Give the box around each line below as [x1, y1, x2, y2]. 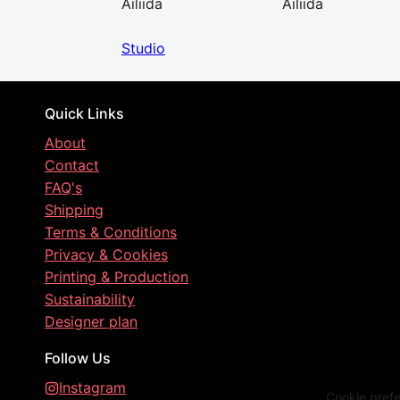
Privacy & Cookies [45, 246, 168, 263]
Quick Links [45, 104, 124, 122]
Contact [45, 156, 99, 174]
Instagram [59, 379, 126, 396]
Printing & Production [45, 268, 188, 286]
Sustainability [45, 290, 135, 308]
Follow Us [45, 349, 111, 367]
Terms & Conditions [45, 223, 177, 241]
